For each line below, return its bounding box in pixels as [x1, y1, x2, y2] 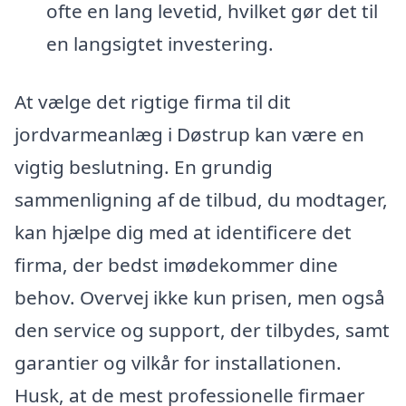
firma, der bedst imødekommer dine [14, 251, 338, 277]
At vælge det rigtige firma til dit [14, 88, 291, 114]
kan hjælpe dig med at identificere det [14, 218, 352, 245]
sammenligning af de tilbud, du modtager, [14, 186, 388, 212]
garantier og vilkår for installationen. [14, 349, 342, 375]
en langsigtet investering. [45, 31, 274, 57]
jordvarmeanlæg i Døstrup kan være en [14, 121, 364, 147]
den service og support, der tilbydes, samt [14, 316, 390, 343]
